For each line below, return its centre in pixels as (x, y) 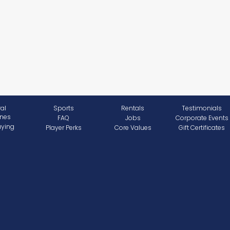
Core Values (133, 127)
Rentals (133, 108)
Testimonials (202, 108)
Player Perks (63, 127)
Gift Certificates (202, 127)
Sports (63, 108)
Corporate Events (202, 118)
